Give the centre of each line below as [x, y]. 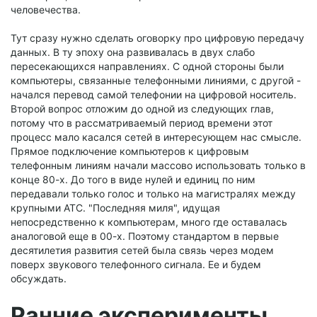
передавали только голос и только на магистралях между [153, 194]
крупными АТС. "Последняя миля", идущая [115, 208]
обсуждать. [39, 279]
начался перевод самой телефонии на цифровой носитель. [154, 95]
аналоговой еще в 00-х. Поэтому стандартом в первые [145, 236]
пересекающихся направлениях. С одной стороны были [147, 67]
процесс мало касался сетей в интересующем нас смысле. [156, 137]
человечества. [46, 10]
